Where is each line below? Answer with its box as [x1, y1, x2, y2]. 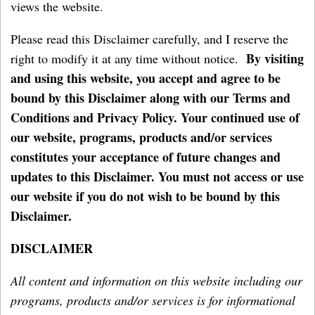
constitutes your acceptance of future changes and [11, 148, 281, 166]
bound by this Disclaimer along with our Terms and [11, 89, 290, 107]
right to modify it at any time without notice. [11, 50, 246, 67]
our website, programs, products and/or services [11, 128, 272, 146]
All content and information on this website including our [11, 272, 302, 289]
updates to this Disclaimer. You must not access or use [11, 167, 304, 186]
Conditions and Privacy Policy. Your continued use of [11, 108, 300, 127]
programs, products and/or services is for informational [11, 292, 295, 309]
